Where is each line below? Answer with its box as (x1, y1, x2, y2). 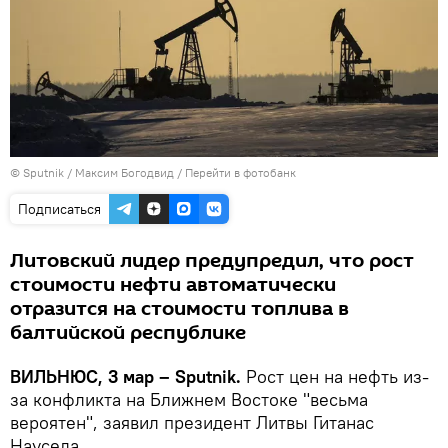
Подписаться (18, 199, 101, 218)
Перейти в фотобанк (185, 164, 296, 180)
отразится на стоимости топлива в (10, 294, 349, 323)
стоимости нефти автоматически (10, 270, 336, 299)
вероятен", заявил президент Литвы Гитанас (10, 410, 374, 434)
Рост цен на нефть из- (246, 364, 429, 388)
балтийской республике (10, 318, 246, 347)
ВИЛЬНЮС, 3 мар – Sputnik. (10, 364, 246, 388)
